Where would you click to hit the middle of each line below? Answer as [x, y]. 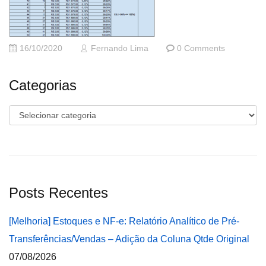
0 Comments [201, 48]
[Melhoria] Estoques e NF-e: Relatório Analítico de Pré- [124, 221]
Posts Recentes [58, 193]
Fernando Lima [120, 48]
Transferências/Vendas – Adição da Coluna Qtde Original [129, 239]
